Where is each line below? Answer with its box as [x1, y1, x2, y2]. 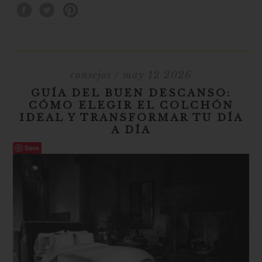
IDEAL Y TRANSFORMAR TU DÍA [19, 111, 243, 124]
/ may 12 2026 [111, 68, 192, 81]
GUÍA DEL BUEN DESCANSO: [31, 87, 231, 99]
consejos [70, 68, 111, 81]
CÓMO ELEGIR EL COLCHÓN [29, 99, 233, 112]
